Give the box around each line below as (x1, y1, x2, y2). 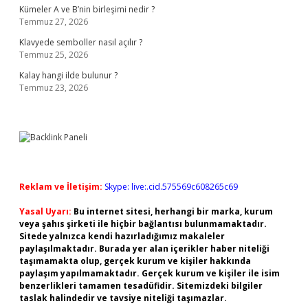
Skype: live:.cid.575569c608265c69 (104, 181, 238, 192)
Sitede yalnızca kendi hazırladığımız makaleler (19, 230, 225, 242)
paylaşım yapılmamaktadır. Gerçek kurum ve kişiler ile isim (19, 267, 280, 279)
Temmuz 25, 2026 (19, 49, 88, 60)
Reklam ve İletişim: (19, 181, 102, 192)
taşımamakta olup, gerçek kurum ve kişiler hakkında (19, 255, 251, 267)
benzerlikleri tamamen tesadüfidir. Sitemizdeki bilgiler (19, 280, 263, 291)
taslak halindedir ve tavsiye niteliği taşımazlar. (19, 292, 227, 304)
